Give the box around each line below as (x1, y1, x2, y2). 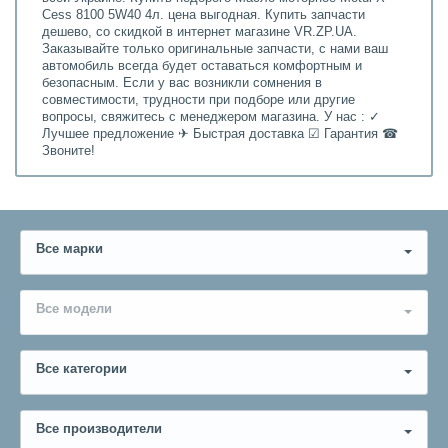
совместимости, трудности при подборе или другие (42, 92, 355, 107)
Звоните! (42, 143, 95, 158)
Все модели (36, 301, 112, 316)
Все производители (36, 421, 162, 436)
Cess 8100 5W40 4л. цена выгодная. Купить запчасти (42, 7, 365, 22)
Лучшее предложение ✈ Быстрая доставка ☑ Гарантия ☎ (42, 126, 398, 141)
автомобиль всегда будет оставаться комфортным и (42, 58, 362, 73)
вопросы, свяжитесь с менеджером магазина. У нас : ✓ (42, 109, 380, 124)
